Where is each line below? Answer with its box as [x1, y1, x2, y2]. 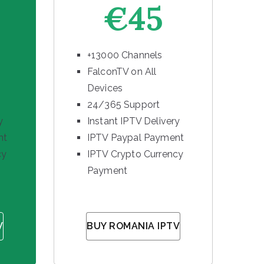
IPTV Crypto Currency [87, 148, 184, 160]
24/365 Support [87, 99, 160, 110]
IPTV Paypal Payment [87, 132, 184, 143]
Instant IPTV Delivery [87, 115, 180, 127]
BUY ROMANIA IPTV [87, 220, 180, 232]
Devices [87, 82, 123, 94]
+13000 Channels [87, 49, 163, 61]
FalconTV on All [87, 66, 157, 77]
